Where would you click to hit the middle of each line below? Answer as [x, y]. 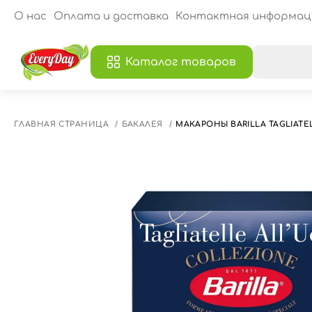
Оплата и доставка [111, 16]
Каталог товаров [181, 62]
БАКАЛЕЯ [142, 124]
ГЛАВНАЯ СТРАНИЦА [62, 124]
